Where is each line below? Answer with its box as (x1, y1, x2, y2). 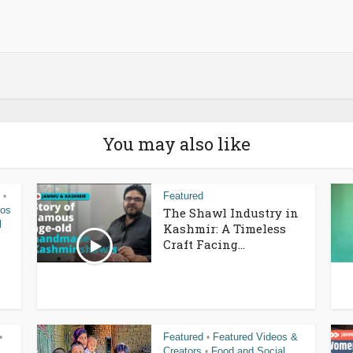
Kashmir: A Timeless (163, 220, 286, 236)
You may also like (102, 132, 251, 155)
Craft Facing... (163, 236, 245, 252)
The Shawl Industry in (163, 204, 299, 221)
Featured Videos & (213, 330, 298, 343)
